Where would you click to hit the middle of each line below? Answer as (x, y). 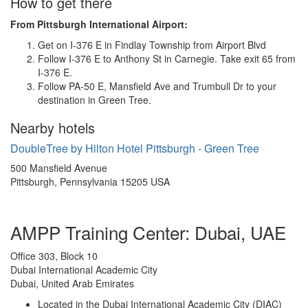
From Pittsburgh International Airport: (99, 24)
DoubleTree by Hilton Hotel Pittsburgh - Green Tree (135, 148)
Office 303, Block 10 (54, 256)
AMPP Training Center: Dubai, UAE (148, 232)
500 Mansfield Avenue (59, 168)
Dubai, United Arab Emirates (72, 284)
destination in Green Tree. (95, 100)
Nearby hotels (53, 128)
